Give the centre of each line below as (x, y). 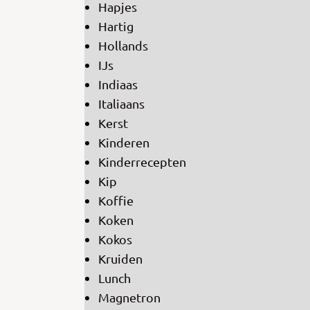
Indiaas (118, 84)
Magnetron (129, 298)
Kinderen (124, 143)
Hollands (123, 46)
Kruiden (120, 259)
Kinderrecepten (142, 162)
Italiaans (121, 104)
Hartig (116, 26)
